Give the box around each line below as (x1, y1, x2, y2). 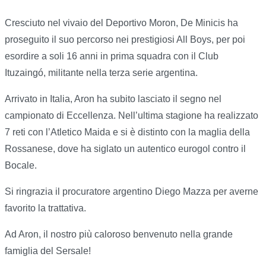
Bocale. (5, 160, 37, 171)
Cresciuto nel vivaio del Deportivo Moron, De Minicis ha (5, 18, 238, 28)
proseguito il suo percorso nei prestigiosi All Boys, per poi (5, 34, 245, 45)
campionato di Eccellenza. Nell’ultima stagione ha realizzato (5, 110, 258, 121)
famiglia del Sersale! (5, 246, 91, 256)
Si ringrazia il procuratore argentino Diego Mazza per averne (5, 186, 258, 197)
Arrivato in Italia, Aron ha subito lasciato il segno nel (5, 94, 221, 104)
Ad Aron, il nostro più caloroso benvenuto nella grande (5, 229, 233, 240)
